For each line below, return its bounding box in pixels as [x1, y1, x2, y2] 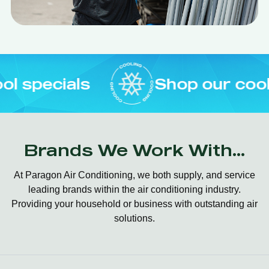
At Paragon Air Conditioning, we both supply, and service [14, 170, 255, 180]
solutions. [114, 213, 155, 223]
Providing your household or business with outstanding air [11, 199, 258, 209]
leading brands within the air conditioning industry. [28, 184, 241, 195]
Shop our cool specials [72, 74, 261, 93]
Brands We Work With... [24, 139, 245, 160]
